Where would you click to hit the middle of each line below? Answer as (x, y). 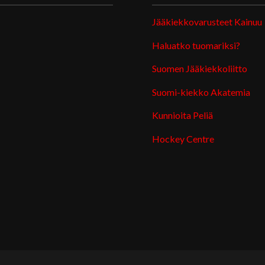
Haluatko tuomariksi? (196, 45)
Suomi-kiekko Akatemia (201, 92)
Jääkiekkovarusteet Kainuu (207, 22)
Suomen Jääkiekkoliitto (200, 69)
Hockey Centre (183, 138)
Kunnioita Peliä (183, 115)
